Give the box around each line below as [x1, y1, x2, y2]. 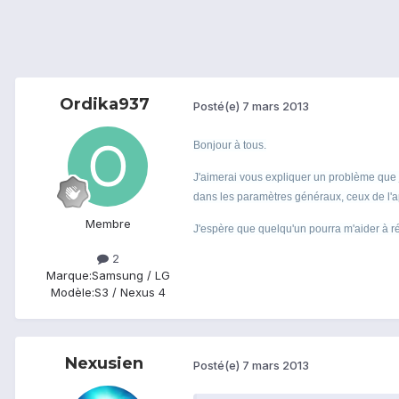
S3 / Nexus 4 [94, 285, 166, 300]
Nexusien [65, 354, 143, 374]
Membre [85, 216, 131, 232]
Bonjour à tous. [193, 139, 266, 152]
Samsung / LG [91, 268, 170, 283]
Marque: [45, 268, 92, 283]
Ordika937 [59, 94, 150, 115]
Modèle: [50, 285, 94, 300]
